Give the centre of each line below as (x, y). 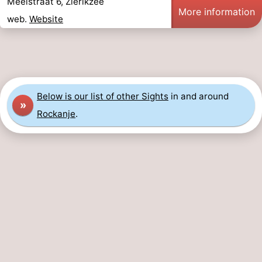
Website (46, 19)
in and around (199, 96)
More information (217, 12)
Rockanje (56, 114)
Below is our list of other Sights (103, 96)
